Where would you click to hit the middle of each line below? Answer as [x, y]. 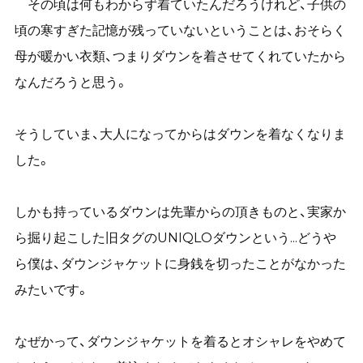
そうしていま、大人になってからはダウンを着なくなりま [180, 134]
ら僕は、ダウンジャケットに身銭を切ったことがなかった [180, 264]
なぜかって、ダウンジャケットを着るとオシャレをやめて [180, 342]
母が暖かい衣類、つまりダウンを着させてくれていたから [180, 56]
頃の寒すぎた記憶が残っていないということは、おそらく [180, 30]
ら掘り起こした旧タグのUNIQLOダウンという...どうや [175, 238]
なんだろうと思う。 [71, 82]
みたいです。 [51, 290]
